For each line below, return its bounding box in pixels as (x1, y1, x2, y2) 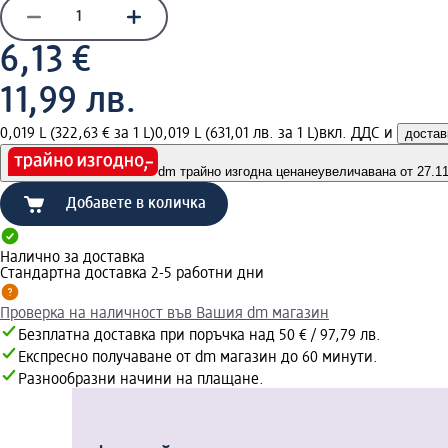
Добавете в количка (66, 196, 206, 213)
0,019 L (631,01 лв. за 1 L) (155, 125, 319, 142)
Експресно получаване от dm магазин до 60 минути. (18, 350, 378, 367)
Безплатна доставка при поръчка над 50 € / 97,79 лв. (18, 328, 381, 345)
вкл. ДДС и (319, 125, 397, 142)
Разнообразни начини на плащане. (18, 372, 264, 389)
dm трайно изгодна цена (158, 164, 304, 180)
